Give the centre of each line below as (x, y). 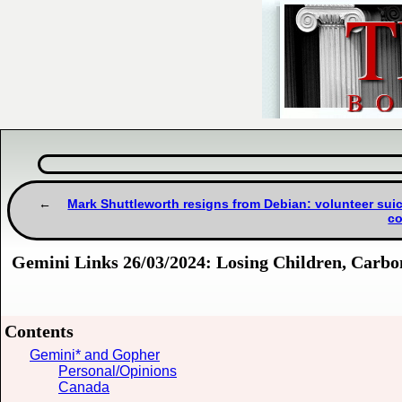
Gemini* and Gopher (95, 355)
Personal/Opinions (118, 371)
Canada (84, 388)
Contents (39, 332)
